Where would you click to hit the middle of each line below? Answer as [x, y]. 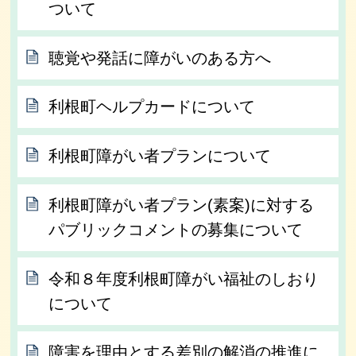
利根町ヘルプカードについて [152, 107]
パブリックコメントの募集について [176, 229]
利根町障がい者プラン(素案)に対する [182, 205]
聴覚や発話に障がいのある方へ [160, 58]
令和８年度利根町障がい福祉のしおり [184, 279]
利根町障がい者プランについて [160, 156]
